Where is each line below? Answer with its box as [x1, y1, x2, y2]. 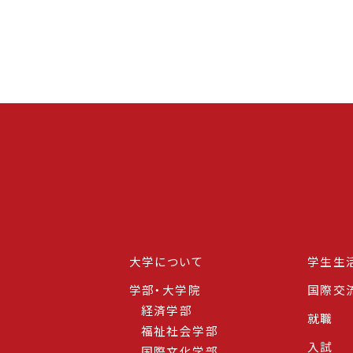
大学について [128, 253, 204, 270]
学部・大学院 [128, 281, 202, 299]
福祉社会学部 [140, 322, 219, 340]
